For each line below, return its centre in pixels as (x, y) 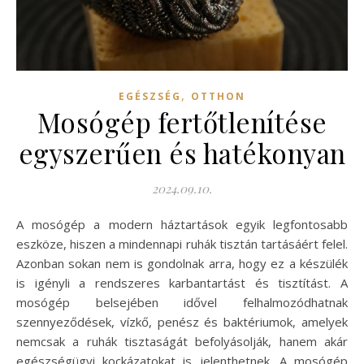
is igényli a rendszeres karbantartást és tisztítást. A (182, 283)
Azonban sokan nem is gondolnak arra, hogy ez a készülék (182, 264)
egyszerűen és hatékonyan (182, 153)
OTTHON (218, 97)
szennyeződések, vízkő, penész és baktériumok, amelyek (182, 322)
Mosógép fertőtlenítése (182, 122)
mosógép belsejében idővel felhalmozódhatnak (182, 303)
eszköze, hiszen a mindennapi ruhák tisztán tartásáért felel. (182, 244)
